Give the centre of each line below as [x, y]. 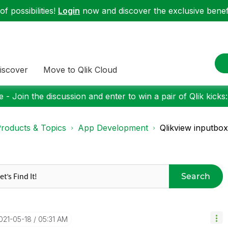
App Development [113, 128]
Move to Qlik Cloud [80, 69]
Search [196, 176]
